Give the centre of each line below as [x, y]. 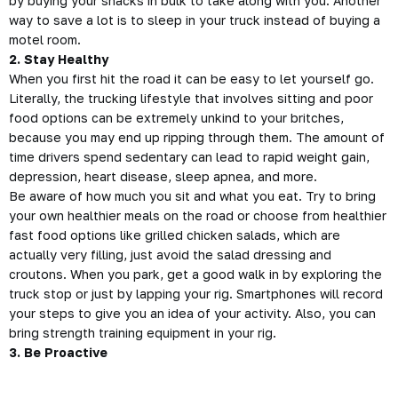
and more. [286, 176]
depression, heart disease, [92, 176]
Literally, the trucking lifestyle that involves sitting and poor [191, 98]
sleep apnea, [215, 176]
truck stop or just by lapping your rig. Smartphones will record [196, 294]
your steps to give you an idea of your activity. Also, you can [192, 313]
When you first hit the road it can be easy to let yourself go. [191, 79]
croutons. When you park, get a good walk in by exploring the [195, 274]
